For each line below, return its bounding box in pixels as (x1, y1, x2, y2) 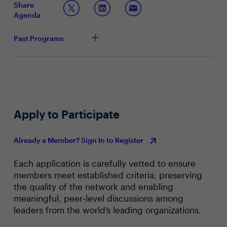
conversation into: (13, 25, 73, 33)
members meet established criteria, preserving (13, 170, 202, 180)
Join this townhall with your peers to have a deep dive (13, 15, 193, 23)
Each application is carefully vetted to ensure (13, 158, 196, 168)
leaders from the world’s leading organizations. (13, 205, 201, 215)
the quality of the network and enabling (13, 181, 173, 192)
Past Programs (13, 34, 64, 43)
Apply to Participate (13, 107, 120, 121)
